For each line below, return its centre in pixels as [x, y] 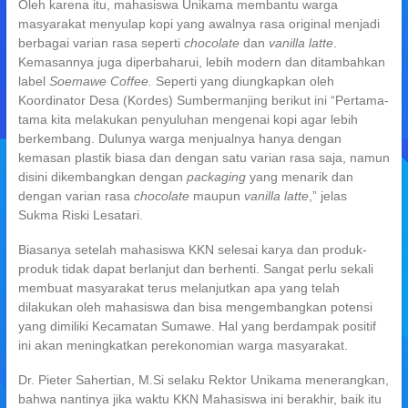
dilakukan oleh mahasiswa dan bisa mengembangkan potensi [195, 306]
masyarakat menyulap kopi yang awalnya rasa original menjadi [199, 23]
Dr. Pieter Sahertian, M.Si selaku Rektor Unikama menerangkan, [203, 379]
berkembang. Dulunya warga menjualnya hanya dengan [179, 138]
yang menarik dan [299, 176]
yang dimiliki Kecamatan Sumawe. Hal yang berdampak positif [197, 326]
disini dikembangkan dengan [100, 176]
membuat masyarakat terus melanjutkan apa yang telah [178, 287]
